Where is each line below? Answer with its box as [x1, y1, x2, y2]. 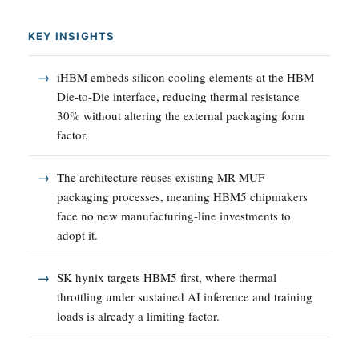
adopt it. [57, 226, 98, 243]
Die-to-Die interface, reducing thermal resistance [57, 87, 300, 104]
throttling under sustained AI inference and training [57, 288, 313, 305]
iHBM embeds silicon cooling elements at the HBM [57, 68, 314, 85]
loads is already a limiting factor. [57, 307, 220, 324]
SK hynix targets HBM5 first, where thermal [57, 268, 276, 285]
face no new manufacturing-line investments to [57, 207, 291, 224]
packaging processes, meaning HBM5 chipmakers [57, 188, 308, 204]
